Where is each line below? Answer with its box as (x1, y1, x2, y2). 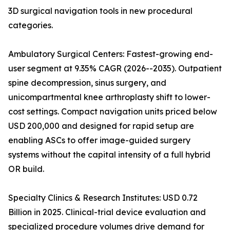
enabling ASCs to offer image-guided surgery (8, 135, 190, 146)
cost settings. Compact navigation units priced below (8, 106, 217, 117)
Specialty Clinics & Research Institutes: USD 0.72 (8, 193, 198, 203)
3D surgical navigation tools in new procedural (8, 6, 193, 16)
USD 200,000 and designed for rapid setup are (8, 121, 194, 131)
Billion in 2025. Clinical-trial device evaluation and (8, 207, 206, 218)
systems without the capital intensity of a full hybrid (8, 149, 210, 160)
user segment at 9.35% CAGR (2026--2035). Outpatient (8, 63, 222, 74)
